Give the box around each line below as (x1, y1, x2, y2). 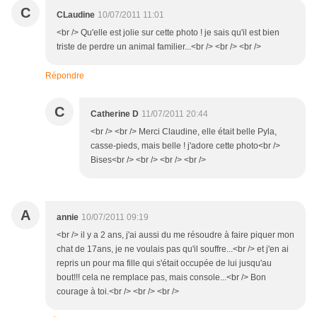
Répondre (45, 71, 84, 81)
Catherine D (91, 109, 139, 120)
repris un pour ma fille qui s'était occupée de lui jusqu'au (57, 258, 272, 269)
